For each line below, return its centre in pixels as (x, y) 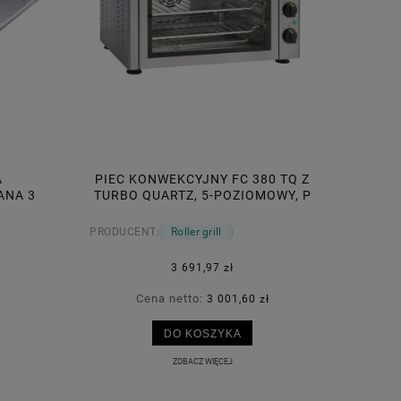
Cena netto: (171, 298)
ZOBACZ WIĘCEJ (202, 362)
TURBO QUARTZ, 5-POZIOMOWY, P (202, 196)
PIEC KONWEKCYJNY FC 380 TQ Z (202, 179)
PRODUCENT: (124, 232)
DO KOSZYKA (202, 333)
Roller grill (196, 232)
